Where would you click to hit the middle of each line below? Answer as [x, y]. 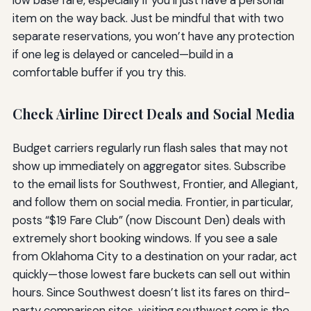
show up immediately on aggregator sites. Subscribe [149, 166]
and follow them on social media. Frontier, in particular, [152, 202]
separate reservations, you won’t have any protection [153, 36]
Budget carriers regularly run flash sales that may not [150, 148]
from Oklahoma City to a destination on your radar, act [154, 256]
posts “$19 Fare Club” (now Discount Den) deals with [149, 220]
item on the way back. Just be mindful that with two [148, 18]
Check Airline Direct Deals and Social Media [153, 114]
